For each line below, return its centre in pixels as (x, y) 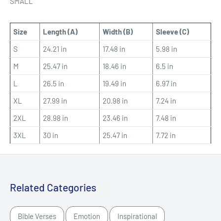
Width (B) (118, 31)
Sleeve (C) (172, 31)
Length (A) (60, 31)
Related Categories (53, 187)
